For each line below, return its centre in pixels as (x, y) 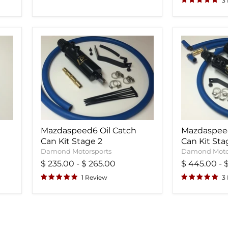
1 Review (94, 177)
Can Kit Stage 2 (72, 141)
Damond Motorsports (76, 151)
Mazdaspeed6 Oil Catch (89, 130)
